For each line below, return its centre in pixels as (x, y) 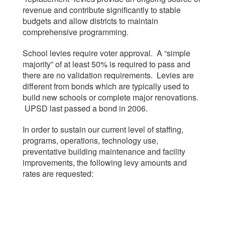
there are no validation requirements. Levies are (108, 75)
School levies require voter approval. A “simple (106, 53)
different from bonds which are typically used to (106, 86)
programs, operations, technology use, (90, 140)
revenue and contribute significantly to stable (102, 10)
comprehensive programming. (76, 32)
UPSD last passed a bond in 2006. (85, 108)
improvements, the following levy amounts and (105, 162)
